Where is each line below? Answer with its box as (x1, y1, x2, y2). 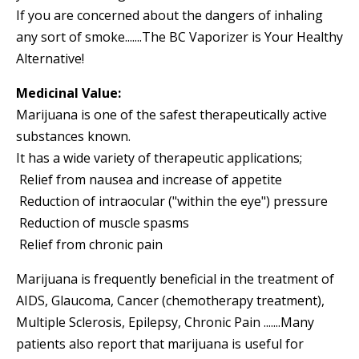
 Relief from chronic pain (16, 236, 163, 254)
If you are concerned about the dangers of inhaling (16, 6, 323, 25)
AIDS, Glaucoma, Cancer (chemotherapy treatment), (16, 292, 325, 310)
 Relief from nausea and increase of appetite (16, 171, 282, 189)
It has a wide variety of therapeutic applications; (16, 149, 302, 167)
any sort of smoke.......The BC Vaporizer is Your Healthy (16, 28, 343, 46)
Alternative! (16, 50, 84, 68)
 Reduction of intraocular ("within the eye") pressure (16, 192, 328, 211)
